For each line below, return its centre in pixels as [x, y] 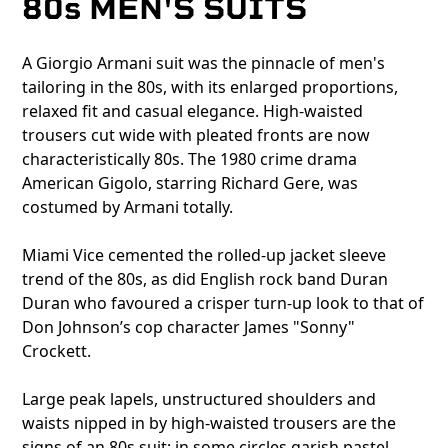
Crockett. [59, 351]
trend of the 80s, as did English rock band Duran [205, 279]
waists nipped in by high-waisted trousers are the [209, 423]
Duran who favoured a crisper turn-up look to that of [223, 303]
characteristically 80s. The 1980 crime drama [190, 159]
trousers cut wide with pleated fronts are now [196, 135]
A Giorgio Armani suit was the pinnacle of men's [204, 63]
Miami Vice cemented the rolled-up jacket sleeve [204, 255]
